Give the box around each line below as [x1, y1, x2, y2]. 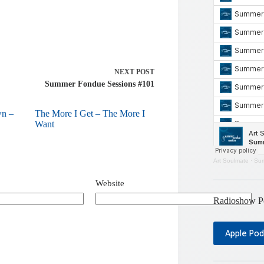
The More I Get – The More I [34, 108, 145, 119]
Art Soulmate [213, 157, 249, 164]
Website [95, 178, 124, 188]
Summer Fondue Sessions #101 [44, 80, 154, 89]
